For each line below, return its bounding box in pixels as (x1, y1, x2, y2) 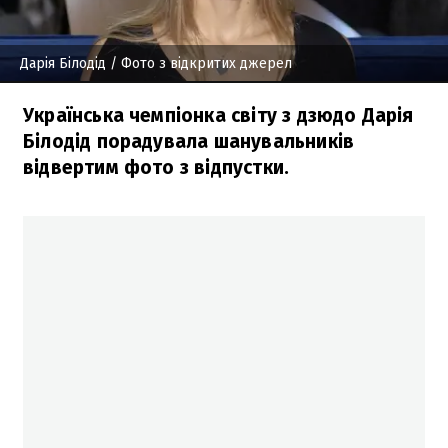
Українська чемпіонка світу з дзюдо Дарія (23, 103, 414, 127)
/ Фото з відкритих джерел (106, 54, 292, 72)
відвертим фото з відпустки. (23, 155, 290, 179)
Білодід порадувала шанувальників (23, 129, 355, 153)
